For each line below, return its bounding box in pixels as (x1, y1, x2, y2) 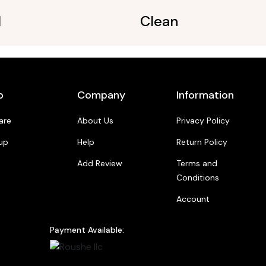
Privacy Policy (176, 115, 230, 126)
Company (77, 88, 125, 103)
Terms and (176, 158, 217, 169)
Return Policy (176, 137, 227, 148)
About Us (77, 115, 113, 126)
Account (176, 194, 210, 205)
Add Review (77, 158, 122, 169)
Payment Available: (50, 224, 125, 236)
